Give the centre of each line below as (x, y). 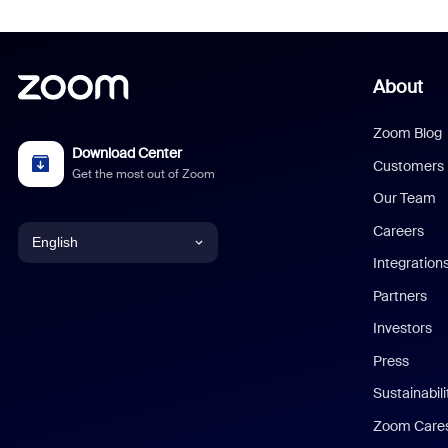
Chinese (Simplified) (93, 337)
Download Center (127, 153)
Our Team (405, 198)
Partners (400, 295)
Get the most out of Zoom (144, 173)
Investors (403, 328)
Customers (409, 165)
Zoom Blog (408, 133)
